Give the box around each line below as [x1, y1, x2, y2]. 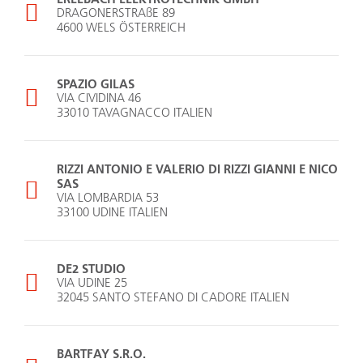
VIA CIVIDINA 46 [57, 90, 141, 106]
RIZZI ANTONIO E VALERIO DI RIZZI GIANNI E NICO [57, 160, 338, 177]
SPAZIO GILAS [57, 75, 135, 92]
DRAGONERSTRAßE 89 [57, 5, 175, 21]
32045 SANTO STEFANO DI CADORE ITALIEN [57, 289, 289, 305]
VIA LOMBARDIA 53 [57, 190, 159, 206]
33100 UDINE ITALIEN [57, 204, 168, 220]
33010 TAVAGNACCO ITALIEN [57, 105, 212, 121]
